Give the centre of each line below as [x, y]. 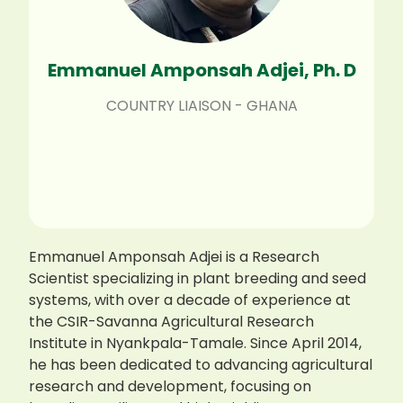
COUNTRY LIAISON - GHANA [201, 105]
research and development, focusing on [170, 387]
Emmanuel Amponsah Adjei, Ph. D [201, 70]
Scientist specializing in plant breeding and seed [198, 279]
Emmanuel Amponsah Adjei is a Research [175, 257]
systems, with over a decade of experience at [190, 300]
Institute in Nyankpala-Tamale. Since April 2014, [196, 344]
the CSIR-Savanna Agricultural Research [172, 322]
